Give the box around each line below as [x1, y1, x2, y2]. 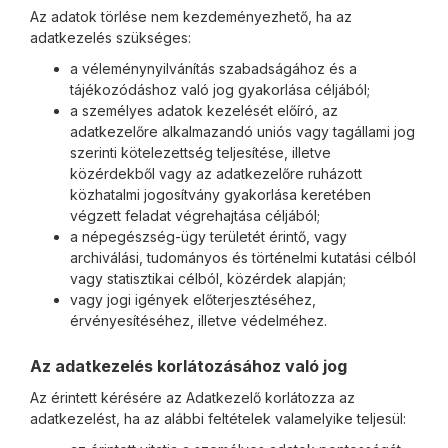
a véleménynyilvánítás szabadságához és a [70, 60, 357, 77]
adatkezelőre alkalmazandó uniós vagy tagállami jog [70, 123, 415, 140]
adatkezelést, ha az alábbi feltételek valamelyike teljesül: [30, 410, 406, 427]
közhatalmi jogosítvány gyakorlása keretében [70, 186, 371, 203]
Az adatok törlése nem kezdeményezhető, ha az [30, 8, 352, 25]
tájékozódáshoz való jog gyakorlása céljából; [70, 81, 370, 98]
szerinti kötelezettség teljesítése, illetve [70, 144, 331, 161]
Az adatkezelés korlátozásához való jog [30, 356, 347, 376]
